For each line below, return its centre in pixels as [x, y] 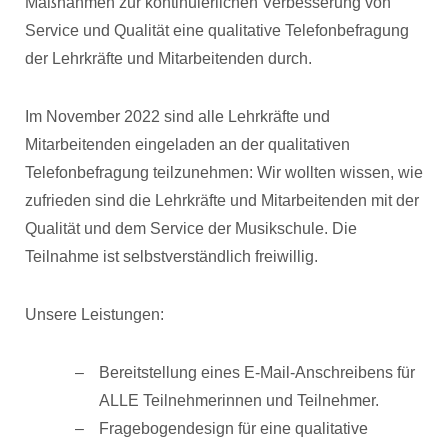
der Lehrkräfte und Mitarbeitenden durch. [168, 58]
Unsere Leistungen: [94, 314]
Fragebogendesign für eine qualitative [233, 428]
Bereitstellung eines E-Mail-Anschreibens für [257, 372]
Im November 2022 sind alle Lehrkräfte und [177, 116]
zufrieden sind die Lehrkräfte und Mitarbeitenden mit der [222, 200]
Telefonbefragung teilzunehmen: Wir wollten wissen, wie [224, 172]
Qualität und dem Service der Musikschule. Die [191, 228]
